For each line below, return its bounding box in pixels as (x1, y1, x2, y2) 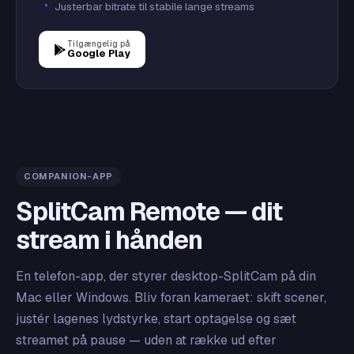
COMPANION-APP (24, 171, 113, 182)
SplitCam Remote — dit (16, 195, 282, 228)
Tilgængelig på (67, 39, 131, 49)
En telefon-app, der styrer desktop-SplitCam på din (16, 268, 316, 284)
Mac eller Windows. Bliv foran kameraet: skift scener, (16, 289, 326, 306)
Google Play (67, 47, 131, 60)
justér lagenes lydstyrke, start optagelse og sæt (16, 311, 296, 327)
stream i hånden (16, 224, 202, 256)
